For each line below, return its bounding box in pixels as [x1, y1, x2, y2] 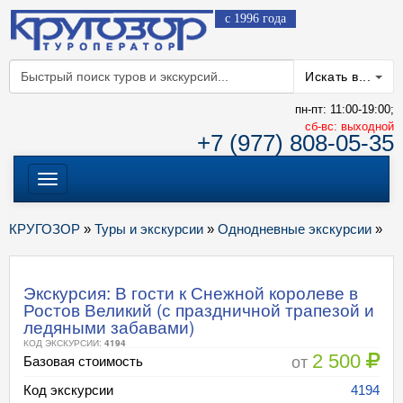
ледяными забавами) [23, 314, 194, 338]
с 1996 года [225, 12, 286, 25]
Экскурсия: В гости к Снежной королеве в [23, 280, 358, 304]
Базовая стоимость [23, 354, 143, 369]
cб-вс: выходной [305, 120, 394, 133]
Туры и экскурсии [94, 221, 203, 237]
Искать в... [305, 69, 375, 84]
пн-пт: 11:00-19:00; [295, 103, 394, 116]
